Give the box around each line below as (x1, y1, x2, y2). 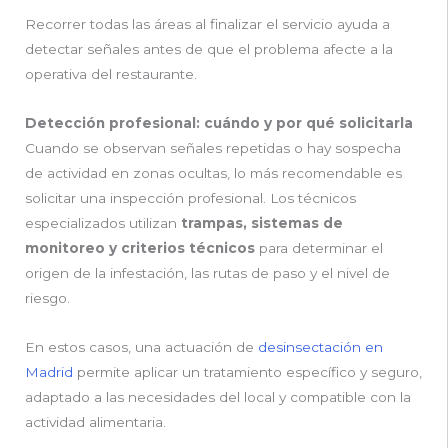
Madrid (25, 363, 73, 380)
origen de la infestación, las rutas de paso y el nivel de (25, 264, 390, 281)
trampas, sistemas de (181, 214, 343, 231)
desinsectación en (254, 338, 383, 355)
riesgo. (25, 289, 70, 306)
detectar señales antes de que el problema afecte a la (25, 40, 393, 57)
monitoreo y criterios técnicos (25, 239, 255, 256)
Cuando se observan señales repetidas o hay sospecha (25, 139, 401, 156)
